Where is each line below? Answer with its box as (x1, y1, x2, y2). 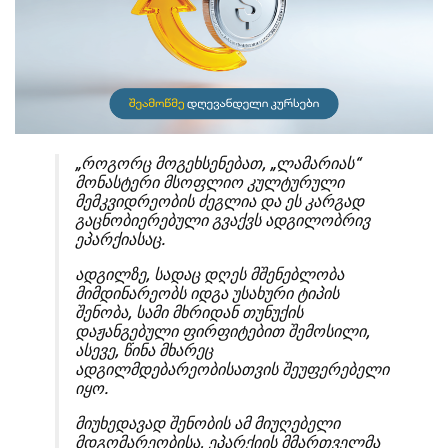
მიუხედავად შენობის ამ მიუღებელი (75, 414, 340, 434)
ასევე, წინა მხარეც (75, 341, 213, 361)
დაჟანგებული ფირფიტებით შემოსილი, (75, 322, 370, 342)
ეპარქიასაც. (75, 230, 165, 250)
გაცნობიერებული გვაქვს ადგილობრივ (75, 211, 370, 231)
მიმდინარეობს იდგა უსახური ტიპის (75, 284, 339, 304)
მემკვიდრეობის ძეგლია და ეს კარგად (75, 192, 364, 212)
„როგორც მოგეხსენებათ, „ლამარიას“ (75, 154, 360, 174)
